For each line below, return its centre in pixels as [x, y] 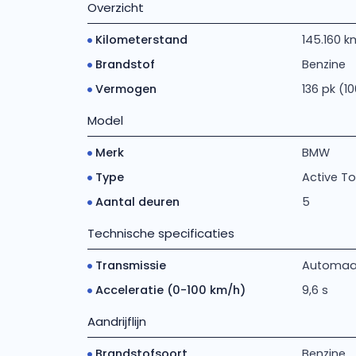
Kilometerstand [141, 40]
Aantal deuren [137, 202]
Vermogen [126, 89]
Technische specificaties [161, 233]
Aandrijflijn [116, 321]
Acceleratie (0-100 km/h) [170, 290]
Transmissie [130, 265]
